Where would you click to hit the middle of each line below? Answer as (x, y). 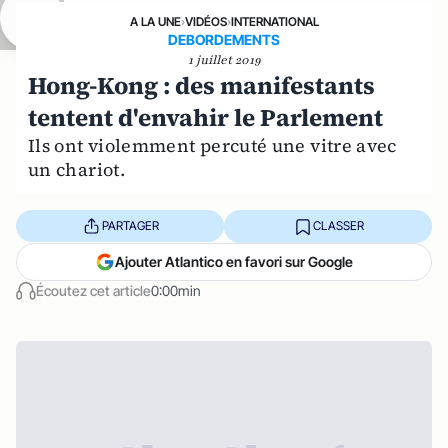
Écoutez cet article (93, 290)
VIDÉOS (205, 21)
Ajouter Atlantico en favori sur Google (234, 261)
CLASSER (338, 226)
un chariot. (76, 169)
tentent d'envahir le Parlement (205, 117)
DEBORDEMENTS (224, 39)
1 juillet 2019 (224, 59)
